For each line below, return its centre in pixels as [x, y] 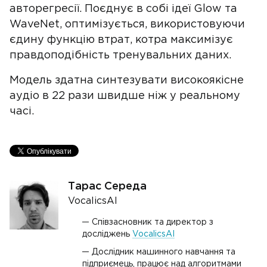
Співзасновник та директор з [153, 222]
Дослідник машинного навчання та [164, 252]
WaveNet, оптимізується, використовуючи [127, 24]
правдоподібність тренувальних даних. [120, 55]
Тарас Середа [107, 187]
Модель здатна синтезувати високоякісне [127, 80]
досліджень [107, 234]
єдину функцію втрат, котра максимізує [121, 40]
